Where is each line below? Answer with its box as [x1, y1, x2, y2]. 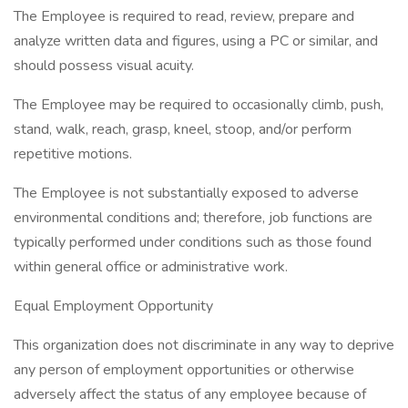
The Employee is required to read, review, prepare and [14, 6, 354, 26]
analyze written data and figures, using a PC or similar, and [14, 31, 378, 51]
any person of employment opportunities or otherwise [14, 360, 354, 380]
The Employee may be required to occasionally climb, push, [14, 95, 383, 115]
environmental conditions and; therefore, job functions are [14, 208, 372, 228]
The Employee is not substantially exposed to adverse [14, 183, 359, 203]
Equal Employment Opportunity [14, 296, 213, 316]
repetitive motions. [14, 144, 132, 164]
